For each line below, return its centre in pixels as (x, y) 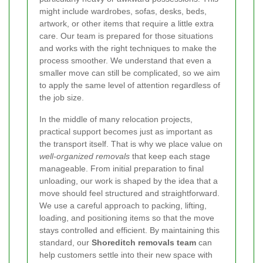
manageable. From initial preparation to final (122, 168)
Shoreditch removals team (144, 242)
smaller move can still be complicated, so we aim (130, 73)
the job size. (62, 97)
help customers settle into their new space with (126, 254)
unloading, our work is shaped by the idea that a (129, 181)
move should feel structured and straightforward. (129, 193)
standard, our (65, 242)
